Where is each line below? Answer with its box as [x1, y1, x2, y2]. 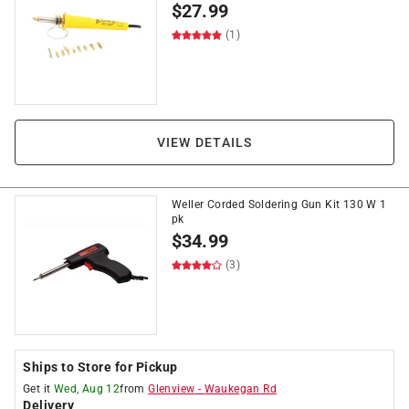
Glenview [148, 383, 195, 395]
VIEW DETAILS [156, 135, 253, 150]
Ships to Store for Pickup [23, 360, 178, 374]
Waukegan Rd [204, 383, 278, 395]
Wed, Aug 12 [53, 383, 121, 395]
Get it [23, 383, 51, 395]
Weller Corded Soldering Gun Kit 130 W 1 [172, 198, 387, 211]
